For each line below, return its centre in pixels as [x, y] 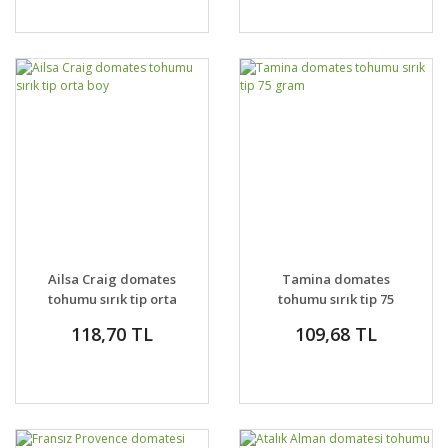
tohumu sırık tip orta [112, 299]
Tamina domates [336, 279]
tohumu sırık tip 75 [336, 299]
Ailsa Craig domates [112, 279]
